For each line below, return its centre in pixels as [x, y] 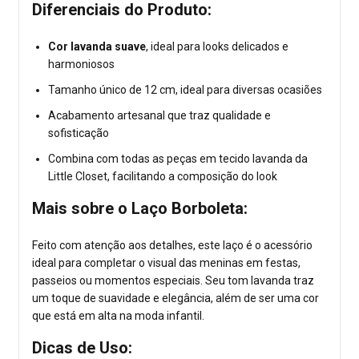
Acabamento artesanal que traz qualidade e [159, 115]
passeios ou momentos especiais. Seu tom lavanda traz [173, 280]
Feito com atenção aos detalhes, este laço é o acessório [172, 245]
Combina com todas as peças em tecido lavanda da [178, 158]
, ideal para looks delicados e [217, 46]
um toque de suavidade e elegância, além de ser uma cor [175, 298]
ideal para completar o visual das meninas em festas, [166, 262]
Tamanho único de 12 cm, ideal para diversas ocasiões [185, 89]
